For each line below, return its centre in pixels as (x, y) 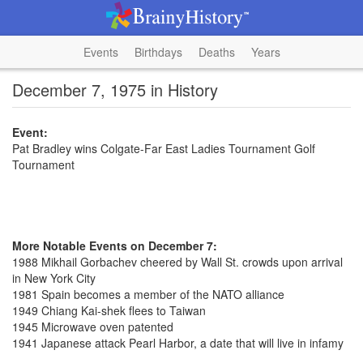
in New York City (54, 278)
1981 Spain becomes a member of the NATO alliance (148, 294)
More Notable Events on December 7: (115, 246)
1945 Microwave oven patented (93, 327)
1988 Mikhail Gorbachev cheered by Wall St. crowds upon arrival (177, 262)
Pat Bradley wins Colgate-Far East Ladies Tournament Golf (164, 148)
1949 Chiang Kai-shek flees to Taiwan (109, 310)
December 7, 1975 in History (115, 90)
